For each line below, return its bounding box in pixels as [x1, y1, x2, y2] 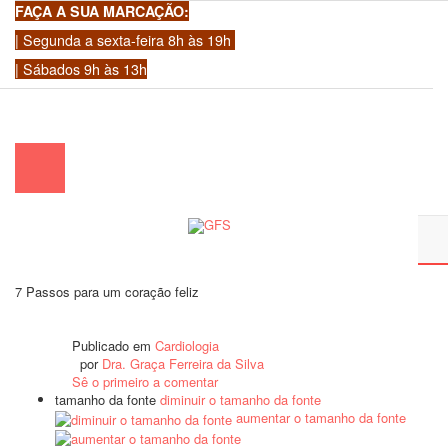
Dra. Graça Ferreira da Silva [102, 354, 264, 373]
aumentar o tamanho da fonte [236, 408, 406, 427]
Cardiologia [155, 336, 219, 355]
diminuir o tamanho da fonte [160, 390, 321, 409]
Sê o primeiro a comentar [72, 372, 218, 391]
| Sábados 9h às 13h [15, 59, 147, 79]
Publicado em [72, 336, 151, 355]
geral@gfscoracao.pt [280, 104, 433, 128]
